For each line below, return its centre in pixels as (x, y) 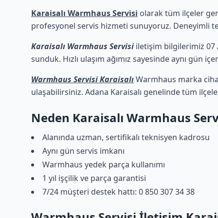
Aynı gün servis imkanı (83, 151)
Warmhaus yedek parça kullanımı (104, 164)
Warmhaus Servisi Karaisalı (82, 79)
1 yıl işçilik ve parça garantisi (94, 178)
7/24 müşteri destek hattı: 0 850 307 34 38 (118, 192)
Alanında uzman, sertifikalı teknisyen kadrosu (126, 137)
